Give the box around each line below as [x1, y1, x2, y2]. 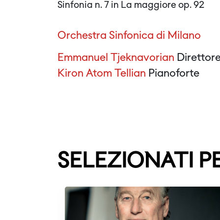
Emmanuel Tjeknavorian [57, 53, 174, 63]
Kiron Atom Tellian [57, 69, 146, 79]
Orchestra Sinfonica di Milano [57, 31, 201, 41]
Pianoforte [146, 69, 199, 79]
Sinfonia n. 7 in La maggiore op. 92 [57, 1, 204, 10]
